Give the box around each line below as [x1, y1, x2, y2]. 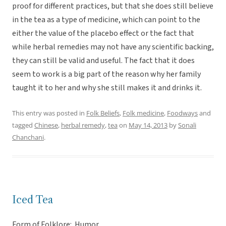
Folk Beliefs [86, 108, 120, 118]
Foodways [167, 108, 198, 118]
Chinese [34, 121, 58, 130]
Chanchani [12, 133, 44, 142]
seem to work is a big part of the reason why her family [12, 69, 201, 80]
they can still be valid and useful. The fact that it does [12, 55, 195, 67]
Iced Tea [12, 194, 53, 206]
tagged [12, 121, 34, 130]
